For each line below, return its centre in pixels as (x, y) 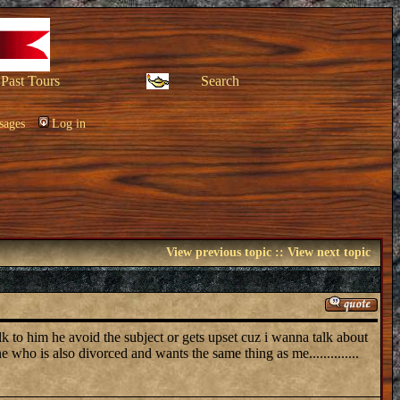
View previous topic (219, 252)
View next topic (329, 252)
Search (220, 81)
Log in (69, 124)
